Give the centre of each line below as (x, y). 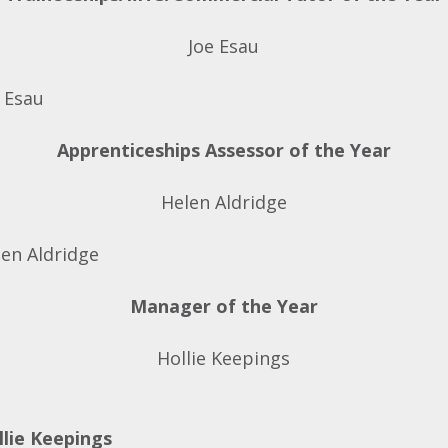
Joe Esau (224, 46)
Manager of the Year (223, 306)
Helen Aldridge (223, 202)
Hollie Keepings (224, 358)
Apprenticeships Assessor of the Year (223, 150)
